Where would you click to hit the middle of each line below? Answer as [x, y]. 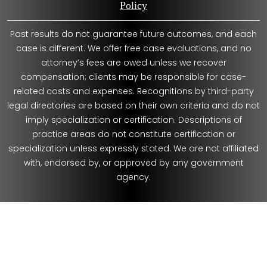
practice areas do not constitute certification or [133, 134]
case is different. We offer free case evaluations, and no [133, 48]
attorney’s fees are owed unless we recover [133, 62]
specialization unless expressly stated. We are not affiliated [133, 148]
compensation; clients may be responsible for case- [133, 77]
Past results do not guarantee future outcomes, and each [133, 34]
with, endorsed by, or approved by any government [133, 162]
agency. [133, 177]
